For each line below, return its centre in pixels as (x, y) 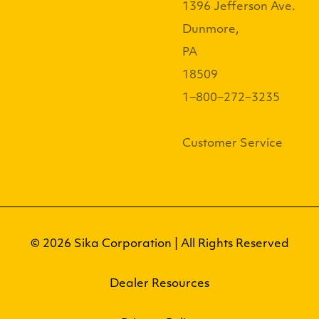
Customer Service (232, 144)
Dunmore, (211, 30)
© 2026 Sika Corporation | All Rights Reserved (159, 244)
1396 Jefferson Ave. (239, 7)
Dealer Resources (159, 284)
